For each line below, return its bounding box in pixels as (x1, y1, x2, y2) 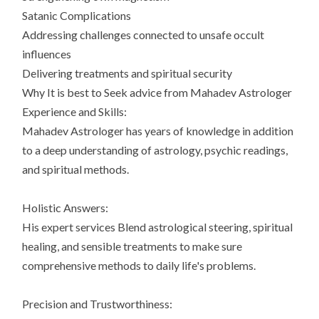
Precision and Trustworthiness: (22, 297, 173, 311)
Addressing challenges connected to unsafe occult (22, 28, 265, 42)
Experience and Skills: (22, 105, 127, 119)
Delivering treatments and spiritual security (22, 66, 233, 80)
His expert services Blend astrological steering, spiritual (22, 220, 293, 234)
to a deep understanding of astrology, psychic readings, (22, 143, 288, 157)
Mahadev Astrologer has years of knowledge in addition (22, 124, 294, 138)
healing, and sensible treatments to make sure (22, 239, 243, 253)
